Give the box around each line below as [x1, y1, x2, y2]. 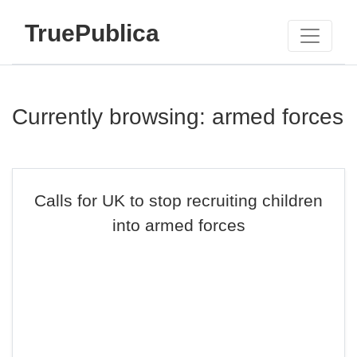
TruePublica [25, 19, 159, 46]
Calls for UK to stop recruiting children [34, 191, 323, 210]
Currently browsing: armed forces [12, 104, 343, 129]
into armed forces [112, 216, 245, 234]
